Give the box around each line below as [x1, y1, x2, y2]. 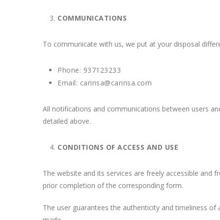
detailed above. [43, 116, 91, 126]
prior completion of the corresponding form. [43, 181, 183, 190]
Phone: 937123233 [57, 65, 121, 75]
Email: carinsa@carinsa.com [57, 78, 152, 87]
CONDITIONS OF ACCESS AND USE [57, 142, 178, 152]
